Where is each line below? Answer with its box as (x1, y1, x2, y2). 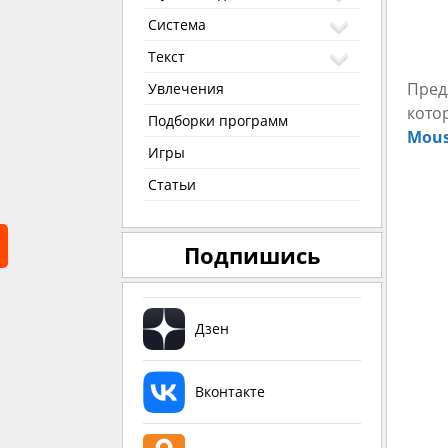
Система (148, 15, 206, 35)
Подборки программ (148, 111, 288, 131)
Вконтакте (195, 382, 265, 402)
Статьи (148, 175, 196, 195)
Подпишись (183, 240, 321, 271)
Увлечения (148, 79, 224, 99)
